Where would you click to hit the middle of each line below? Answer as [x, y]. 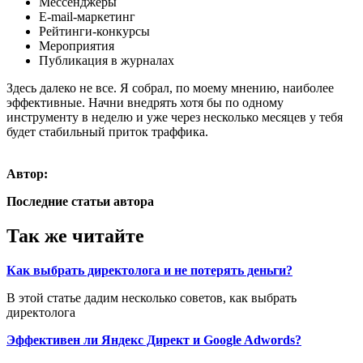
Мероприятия [77, 45]
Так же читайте [75, 235]
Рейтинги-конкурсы [94, 31]
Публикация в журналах [107, 60]
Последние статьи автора [80, 201]
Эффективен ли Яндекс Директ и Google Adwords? [154, 340]
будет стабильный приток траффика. [107, 131]
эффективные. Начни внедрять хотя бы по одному [145, 102]
